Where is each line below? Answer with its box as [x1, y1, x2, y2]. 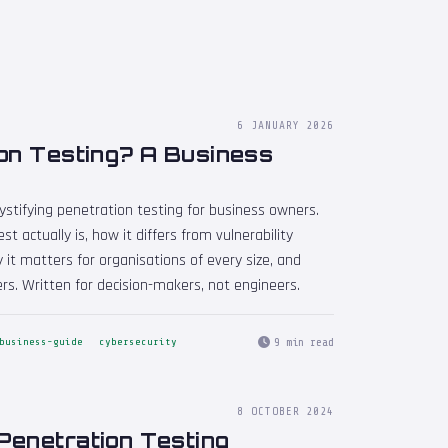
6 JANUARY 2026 [237, 119, 334, 133]
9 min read [274, 334, 334, 349]
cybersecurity [99, 336, 177, 349]
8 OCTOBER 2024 [237, 404, 334, 418]
